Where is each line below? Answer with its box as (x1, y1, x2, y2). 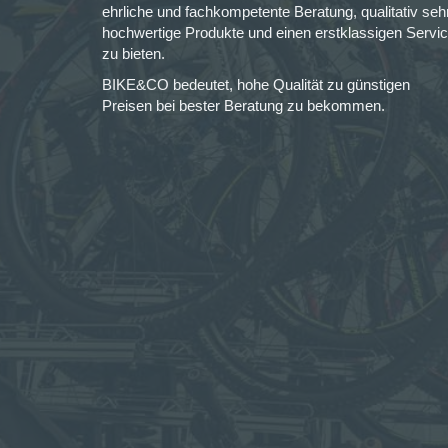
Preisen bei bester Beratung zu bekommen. (102, 97, 385, 114)
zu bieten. (102, 45, 165, 62)
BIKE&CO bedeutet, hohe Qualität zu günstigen (102, 76, 410, 93)
